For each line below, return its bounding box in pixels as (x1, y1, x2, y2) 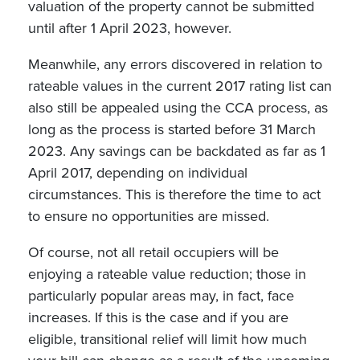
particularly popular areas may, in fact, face (28, 287, 294, 305)
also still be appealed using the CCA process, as (28, 99, 328, 117)
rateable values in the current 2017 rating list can (28, 77, 332, 95)
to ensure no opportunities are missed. (28, 207, 269, 225)
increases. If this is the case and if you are (28, 309, 288, 326)
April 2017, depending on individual (28, 164, 247, 182)
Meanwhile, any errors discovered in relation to (28, 55, 322, 73)
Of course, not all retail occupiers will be (28, 243, 279, 261)
